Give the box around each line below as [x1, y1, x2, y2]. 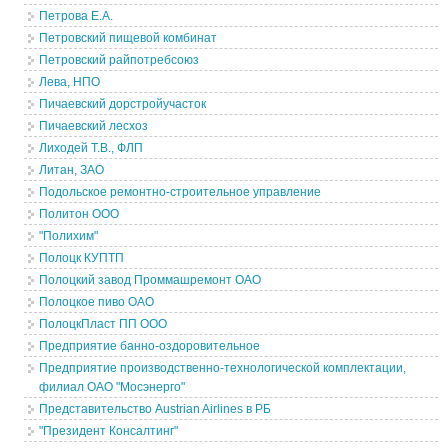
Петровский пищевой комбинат [39, 31, 218, 45]
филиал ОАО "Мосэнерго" [39, 380, 186, 394]
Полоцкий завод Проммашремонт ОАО [39, 273, 262, 287]
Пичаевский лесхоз [39, 119, 149, 133]
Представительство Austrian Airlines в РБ [39, 402, 272, 416]
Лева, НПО [39, 75, 101, 89]
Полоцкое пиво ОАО [39, 295, 155, 309]
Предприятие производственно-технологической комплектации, [39, 361, 407, 375]
